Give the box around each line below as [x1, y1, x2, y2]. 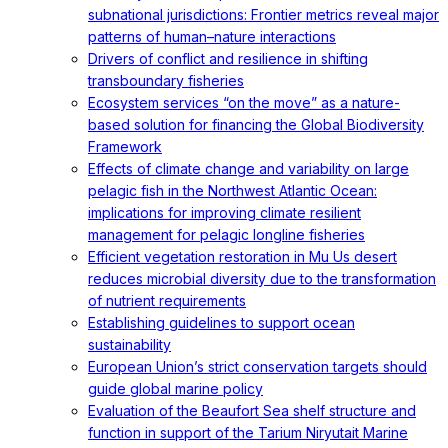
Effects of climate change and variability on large [88, 160, 409, 177]
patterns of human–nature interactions [88, 28, 336, 45]
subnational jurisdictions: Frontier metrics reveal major [88, 6, 439, 23]
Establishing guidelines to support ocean [88, 314, 355, 331]
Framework [88, 138, 162, 155]
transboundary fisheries [88, 72, 244, 89]
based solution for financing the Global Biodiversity [88, 116, 424, 133]
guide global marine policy [88, 380, 263, 397]
